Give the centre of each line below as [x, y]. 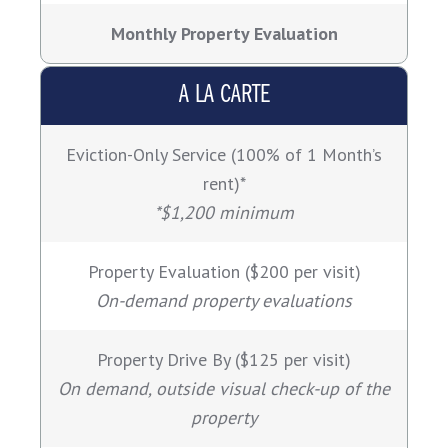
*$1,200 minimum [224, 213]
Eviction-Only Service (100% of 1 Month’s [224, 155]
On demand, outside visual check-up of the [224, 389]
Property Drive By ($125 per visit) [224, 360]
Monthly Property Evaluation [224, 34]
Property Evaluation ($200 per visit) [224, 272]
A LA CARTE [224, 96]
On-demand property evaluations [224, 301]
